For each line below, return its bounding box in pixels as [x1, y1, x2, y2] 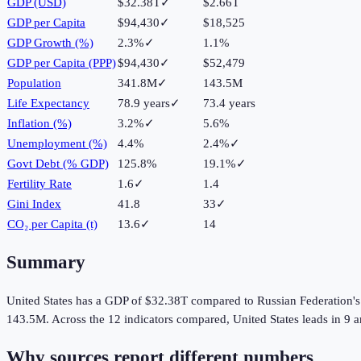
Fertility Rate [7, 176, 72, 190]
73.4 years [203, 96, 255, 110]
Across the [52, 312, 108, 326]
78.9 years [118, 96, 170, 110]
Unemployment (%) [7, 136, 107, 150]
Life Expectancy [7, 96, 89, 110]
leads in [299, 312, 344, 326]
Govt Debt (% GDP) [7, 156, 109, 170]
